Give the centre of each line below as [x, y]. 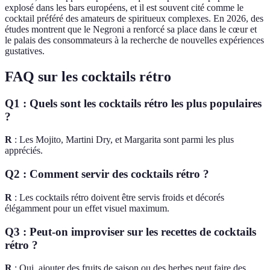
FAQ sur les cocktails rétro [88, 76]
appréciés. [24, 151]
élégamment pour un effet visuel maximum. [87, 208]
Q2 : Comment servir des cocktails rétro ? [107, 174]
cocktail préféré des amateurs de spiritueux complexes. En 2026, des [134, 18]
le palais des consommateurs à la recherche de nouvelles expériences [134, 40]
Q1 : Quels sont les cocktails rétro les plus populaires [133, 103]
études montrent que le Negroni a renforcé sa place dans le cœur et [131, 29]
